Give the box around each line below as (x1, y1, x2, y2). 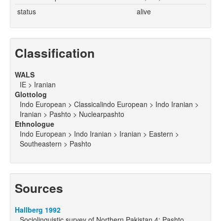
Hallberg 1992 (15, 205, 61, 215)
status (17, 6, 36, 17)
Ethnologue (15, 119, 54, 129)
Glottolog (15, 89, 47, 100)
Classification (15, 44, 95, 62)
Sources (15, 179, 63, 197)
